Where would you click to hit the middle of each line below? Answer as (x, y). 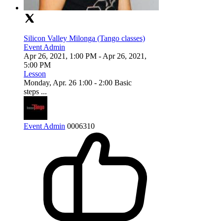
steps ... (35, 92)
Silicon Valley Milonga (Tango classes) (84, 38)
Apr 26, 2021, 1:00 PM (60, 56)
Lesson (35, 74)
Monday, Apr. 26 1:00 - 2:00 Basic (78, 83)
